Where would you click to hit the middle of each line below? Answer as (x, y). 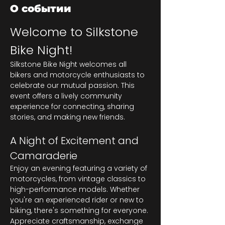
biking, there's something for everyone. (80, 210)
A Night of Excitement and (76, 141)
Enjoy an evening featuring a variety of (80, 168)
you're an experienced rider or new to (78, 200)
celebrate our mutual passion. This (73, 85)
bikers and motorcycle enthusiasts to (78, 75)
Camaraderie (44, 156)
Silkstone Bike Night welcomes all (69, 64)
